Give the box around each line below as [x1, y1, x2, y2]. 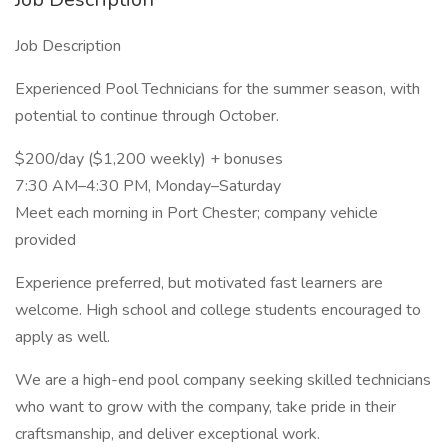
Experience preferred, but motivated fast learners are [15, 272, 383, 294]
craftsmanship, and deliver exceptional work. [15, 423, 320, 445]
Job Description [15, 35, 121, 57]
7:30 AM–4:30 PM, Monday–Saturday [15, 175, 281, 197]
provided [15, 229, 76, 251]
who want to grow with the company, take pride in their [15, 396, 396, 418]
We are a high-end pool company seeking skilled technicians [15, 369, 431, 391]
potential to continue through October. [15, 105, 279, 127]
